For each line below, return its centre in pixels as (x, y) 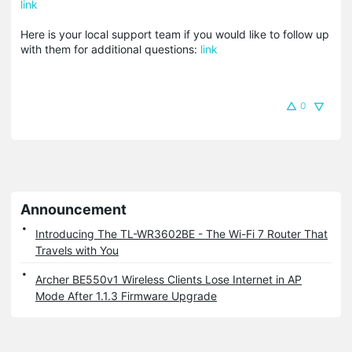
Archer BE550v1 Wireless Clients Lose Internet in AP (169, 279)
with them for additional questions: (110, 49)
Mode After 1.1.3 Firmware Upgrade (126, 295)
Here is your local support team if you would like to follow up (175, 34)
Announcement (73, 209)
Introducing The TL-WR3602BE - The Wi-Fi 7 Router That (181, 233)
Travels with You (77, 250)
